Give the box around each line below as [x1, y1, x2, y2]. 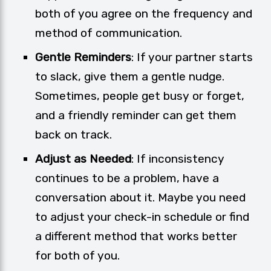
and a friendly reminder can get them [35, 108, 237, 123]
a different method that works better [35, 229, 237, 244]
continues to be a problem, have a [35, 171, 219, 186]
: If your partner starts [131, 50, 253, 65]
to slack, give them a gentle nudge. [35, 70, 224, 84]
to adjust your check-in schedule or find [35, 210, 249, 224]
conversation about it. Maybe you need [35, 191, 246, 205]
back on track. [35, 128, 112, 142]
